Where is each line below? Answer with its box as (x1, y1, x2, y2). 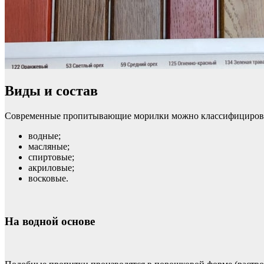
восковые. (28, 173, 68, 184)
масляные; (28, 141, 70, 152)
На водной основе (5, 214, 95, 227)
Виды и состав (5, 83, 98, 99)
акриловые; (28, 163, 74, 173)
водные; (28, 131, 61, 141)
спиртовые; (28, 152, 74, 163)
